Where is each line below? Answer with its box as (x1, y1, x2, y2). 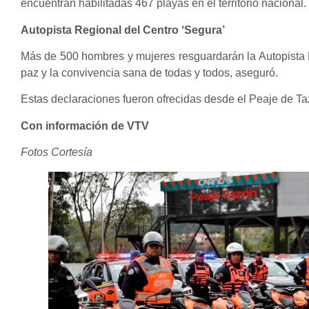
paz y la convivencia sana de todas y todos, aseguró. (21, 66, 281, 79)
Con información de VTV (21, 119, 149, 132)
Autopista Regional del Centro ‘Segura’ (21, 23, 225, 36)
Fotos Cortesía (21, 146, 92, 159)
